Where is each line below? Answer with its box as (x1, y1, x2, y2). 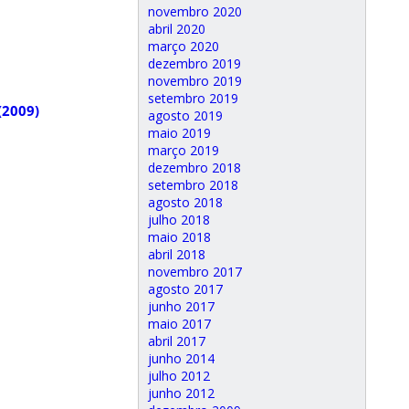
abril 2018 (148, 246, 205, 263)
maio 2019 (148, 124, 211, 142)
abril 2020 (148, 20, 205, 37)
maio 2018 (148, 228, 211, 246)
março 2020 (148, 37, 219, 55)
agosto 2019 (148, 107, 223, 124)
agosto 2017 (148, 280, 223, 298)
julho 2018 (148, 211, 210, 228)
